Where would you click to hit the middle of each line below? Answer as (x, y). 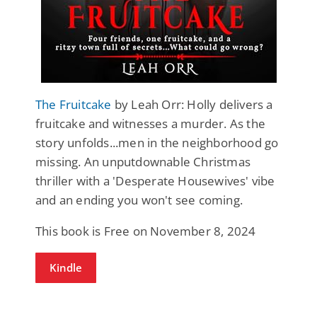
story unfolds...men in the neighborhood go (157, 142)
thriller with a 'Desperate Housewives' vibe (155, 180)
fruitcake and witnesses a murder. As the (151, 123)
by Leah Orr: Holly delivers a (192, 104)
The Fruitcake (74, 104)
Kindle (66, 267)
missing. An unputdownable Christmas (143, 161)
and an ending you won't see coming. (139, 200)
